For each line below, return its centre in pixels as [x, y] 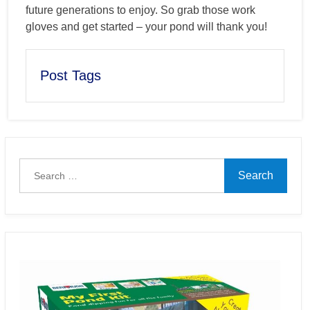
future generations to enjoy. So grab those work [140, 10]
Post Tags [71, 75]
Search [36, 166]
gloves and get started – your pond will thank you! [146, 26]
